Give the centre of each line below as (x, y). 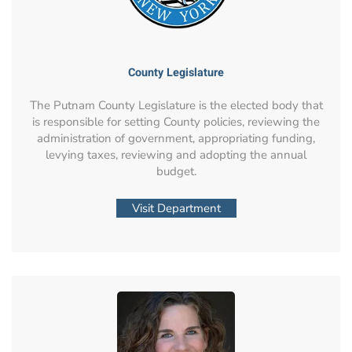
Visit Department (176, 208)
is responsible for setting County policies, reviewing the (176, 121)
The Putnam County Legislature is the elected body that (176, 105)
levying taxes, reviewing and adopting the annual (176, 154)
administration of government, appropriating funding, (176, 138)
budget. (176, 171)
